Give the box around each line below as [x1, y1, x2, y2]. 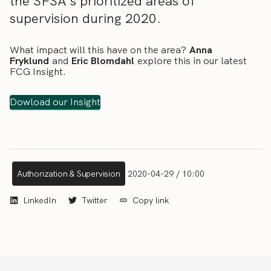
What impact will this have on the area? [10, 44, 189, 57]
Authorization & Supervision [17, 168, 120, 179]
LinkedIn [21, 194, 59, 206]
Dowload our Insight [10, 95, 100, 108]
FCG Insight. [10, 65, 66, 79]
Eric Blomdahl [71, 54, 137, 68]
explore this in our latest [137, 54, 247, 68]
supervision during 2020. [10, 10, 161, 28]
